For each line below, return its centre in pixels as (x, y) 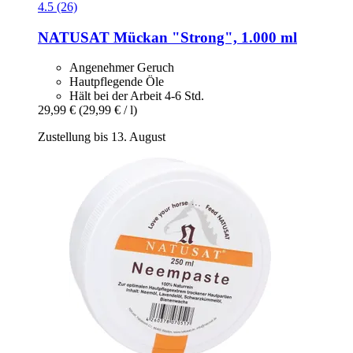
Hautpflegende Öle (117, 82)
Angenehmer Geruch (122, 68)
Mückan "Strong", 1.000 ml (203, 37)
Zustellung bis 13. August (102, 137)
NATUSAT (74, 37)
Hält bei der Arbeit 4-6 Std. (137, 96)
